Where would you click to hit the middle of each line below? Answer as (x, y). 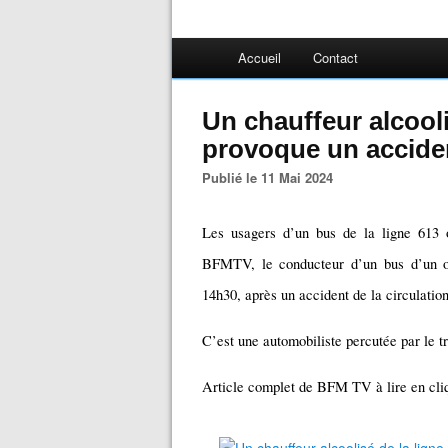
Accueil (259, 57)
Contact (335, 57)
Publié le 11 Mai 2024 (272, 177)
